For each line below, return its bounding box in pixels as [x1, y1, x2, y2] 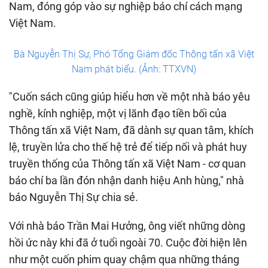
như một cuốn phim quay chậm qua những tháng [9, 252, 239, 266]
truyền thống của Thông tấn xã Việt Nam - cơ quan [9, 157, 246, 170]
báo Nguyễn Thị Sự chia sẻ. [9, 190, 138, 203]
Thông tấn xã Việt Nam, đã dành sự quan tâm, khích [9, 123, 254, 136]
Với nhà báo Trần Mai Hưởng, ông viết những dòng [9, 219, 245, 232]
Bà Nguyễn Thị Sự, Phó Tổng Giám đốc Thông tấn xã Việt [14, 48, 254, 60]
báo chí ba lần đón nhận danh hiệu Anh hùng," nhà [9, 173, 244, 187]
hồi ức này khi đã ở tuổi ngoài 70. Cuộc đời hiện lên [9, 236, 247, 249]
